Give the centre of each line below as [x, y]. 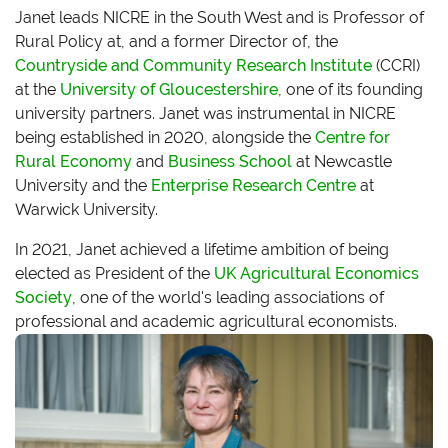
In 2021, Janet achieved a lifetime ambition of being [202, 249]
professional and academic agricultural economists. [206, 321]
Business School [230, 161]
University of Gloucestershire [169, 89]
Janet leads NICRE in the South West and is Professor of [219, 17]
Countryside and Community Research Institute [193, 65]
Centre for [352, 137]
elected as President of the [114, 273]
